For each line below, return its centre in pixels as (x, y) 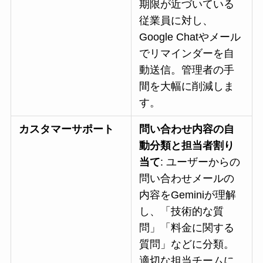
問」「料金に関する (187, 228)
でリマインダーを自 (187, 54)
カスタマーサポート (67, 129)
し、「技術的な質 (182, 212)
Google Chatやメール (190, 37)
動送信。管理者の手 (187, 70)
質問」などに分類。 (187, 245)
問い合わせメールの (187, 179)
